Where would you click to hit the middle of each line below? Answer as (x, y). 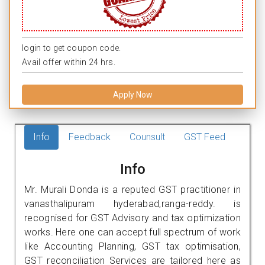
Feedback (90, 137)
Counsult (147, 137)
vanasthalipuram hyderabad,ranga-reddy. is (132, 203)
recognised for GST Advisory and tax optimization (132, 218)
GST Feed (205, 137)
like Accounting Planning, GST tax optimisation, (132, 246)
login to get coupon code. (72, 48)
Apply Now (132, 94)
